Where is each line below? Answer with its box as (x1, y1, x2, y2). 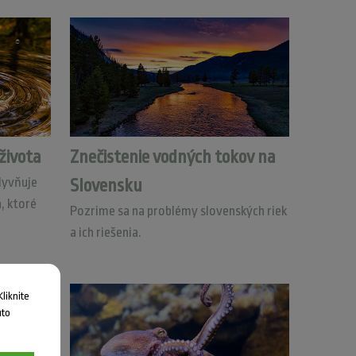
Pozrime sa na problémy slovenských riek (69, 203, 287, 219)
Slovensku (69, 176, 142, 196)
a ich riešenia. (69, 225, 141, 240)
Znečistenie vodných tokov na (69, 147, 276, 168)
